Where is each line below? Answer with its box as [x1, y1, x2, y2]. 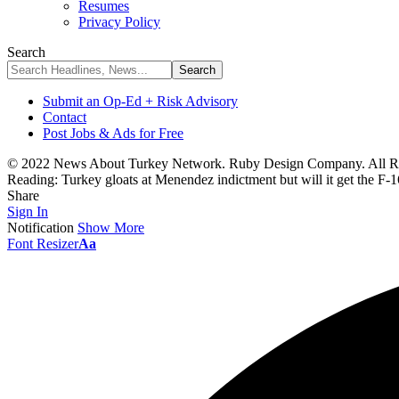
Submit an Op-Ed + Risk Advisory [43, 94, 238, 109]
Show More [77, 220, 144, 235]
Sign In [7, 204, 48, 219]
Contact [43, 110, 86, 125]
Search [7, 45, 45, 60]
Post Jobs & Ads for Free [43, 126, 183, 141]
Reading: [7, 172, 58, 187]
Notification [7, 220, 74, 235]
